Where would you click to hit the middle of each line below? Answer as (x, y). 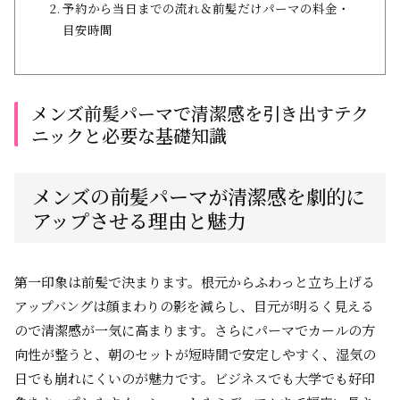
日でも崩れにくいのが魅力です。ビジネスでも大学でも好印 (195, 378)
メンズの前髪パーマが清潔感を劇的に (199, 196)
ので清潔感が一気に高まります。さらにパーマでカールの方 (195, 330)
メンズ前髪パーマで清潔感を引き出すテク (200, 113)
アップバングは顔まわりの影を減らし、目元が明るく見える (194, 306)
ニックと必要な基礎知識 (129, 135)
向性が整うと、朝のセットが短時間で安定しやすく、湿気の (195, 354)
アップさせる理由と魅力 (139, 220)
